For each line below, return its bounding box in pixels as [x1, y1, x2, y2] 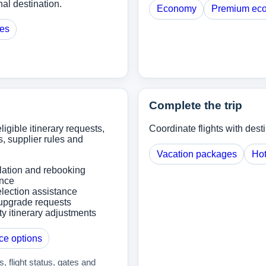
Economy [156, 4, 197, 14]
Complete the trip [149, 99, 243, 112]
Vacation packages [156, 148, 237, 159]
